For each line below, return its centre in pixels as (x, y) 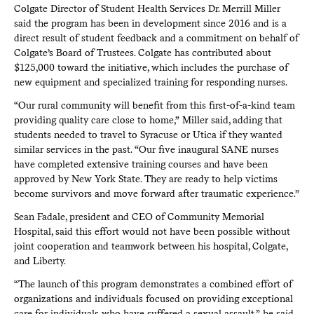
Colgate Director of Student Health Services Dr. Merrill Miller (147, 8)
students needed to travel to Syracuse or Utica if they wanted (148, 134)
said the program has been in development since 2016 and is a (150, 23)
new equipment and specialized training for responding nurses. (150, 82)
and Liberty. (40, 260)
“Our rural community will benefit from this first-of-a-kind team (154, 105)
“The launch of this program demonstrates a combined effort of (153, 284)
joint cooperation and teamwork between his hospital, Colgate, (150, 246)
